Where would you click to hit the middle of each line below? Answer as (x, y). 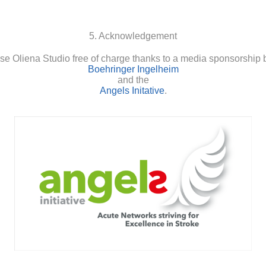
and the (133, 80)
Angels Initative (132, 91)
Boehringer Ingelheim (133, 69)
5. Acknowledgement (133, 36)
